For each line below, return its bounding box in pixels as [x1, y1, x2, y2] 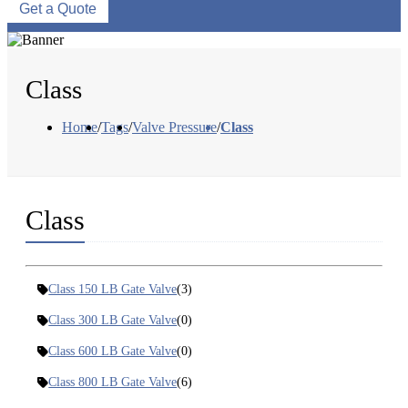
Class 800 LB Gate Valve [48, 375, 178, 390]
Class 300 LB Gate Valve [48, 313, 178, 328]
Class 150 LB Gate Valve [48, 282, 178, 297]
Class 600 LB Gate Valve [48, 344, 178, 359]
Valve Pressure [132, 119, 217, 136]
